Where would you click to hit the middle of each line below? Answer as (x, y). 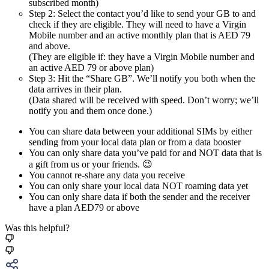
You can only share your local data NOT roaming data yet (138, 186)
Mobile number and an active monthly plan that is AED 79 (140, 35)
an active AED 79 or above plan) (91, 67)
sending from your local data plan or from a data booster (135, 142)
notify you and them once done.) (90, 110)
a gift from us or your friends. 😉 (91, 164)
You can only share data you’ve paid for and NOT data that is (145, 153)
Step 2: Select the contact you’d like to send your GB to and (142, 13)
